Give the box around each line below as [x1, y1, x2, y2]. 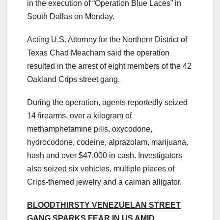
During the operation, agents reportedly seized [27, 98, 188, 107]
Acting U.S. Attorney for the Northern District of [27, 35, 187, 44]
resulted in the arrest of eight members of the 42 [27, 62, 192, 71]
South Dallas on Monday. [27, 12, 114, 21]
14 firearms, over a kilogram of [27, 111, 132, 120]
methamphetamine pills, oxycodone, [27, 125, 152, 134]
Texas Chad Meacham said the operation [27, 49, 169, 57]
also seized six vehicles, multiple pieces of [27, 165, 174, 173]
